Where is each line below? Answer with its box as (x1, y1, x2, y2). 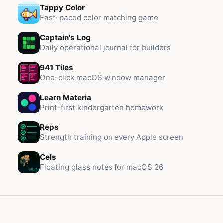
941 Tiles (40, 63, 73, 72)
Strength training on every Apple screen (40, 132, 183, 142)
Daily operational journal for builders (40, 43, 171, 52)
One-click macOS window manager (40, 73, 165, 82)
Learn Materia (40, 93, 91, 102)
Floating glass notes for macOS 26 (40, 162, 163, 172)
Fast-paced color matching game (40, 13, 158, 22)
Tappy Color (40, 3, 85, 12)
